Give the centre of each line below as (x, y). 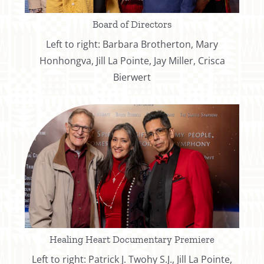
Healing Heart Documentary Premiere (132, 239)
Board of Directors (132, 24)
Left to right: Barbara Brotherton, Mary (132, 44)
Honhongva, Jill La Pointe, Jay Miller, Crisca (132, 60)
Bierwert (132, 77)
